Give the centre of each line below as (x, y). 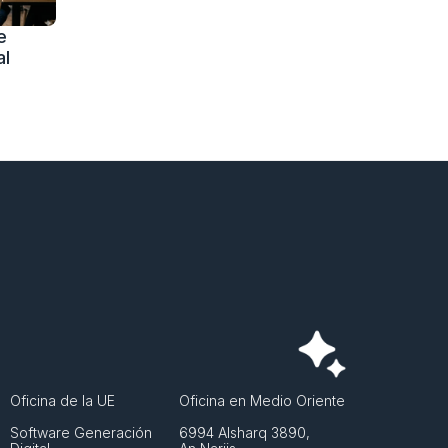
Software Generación (81, 432)
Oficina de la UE (63, 400)
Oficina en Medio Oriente (261, 400)
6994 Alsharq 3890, (244, 432)
